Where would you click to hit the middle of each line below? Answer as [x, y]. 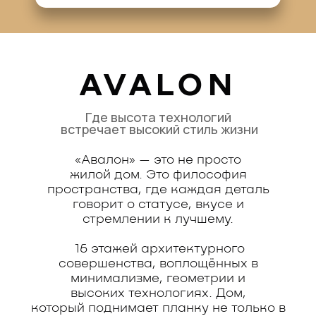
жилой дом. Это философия [158, 175]
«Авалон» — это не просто [158, 160]
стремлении [123, 220]
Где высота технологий [158, 117]
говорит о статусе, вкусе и [158, 205]
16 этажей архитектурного [158, 249]
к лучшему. [199, 220]
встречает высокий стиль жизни [158, 129]
